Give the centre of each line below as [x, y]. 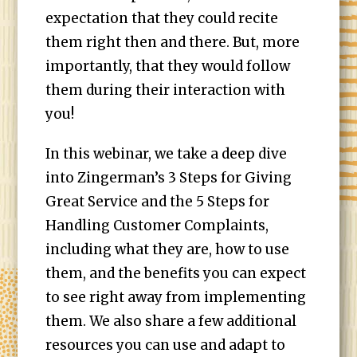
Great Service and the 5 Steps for [158, 202]
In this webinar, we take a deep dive [167, 154]
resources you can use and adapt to [166, 345]
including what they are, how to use [168, 249]
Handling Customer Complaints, [157, 226]
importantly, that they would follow [168, 66]
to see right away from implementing [176, 297]
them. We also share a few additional [171, 321]
